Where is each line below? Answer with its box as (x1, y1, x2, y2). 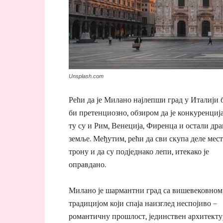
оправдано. (69, 160, 106, 169)
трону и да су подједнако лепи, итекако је (69, 147, 209, 156)
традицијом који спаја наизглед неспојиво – (69, 199, 217, 208)
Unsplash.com (69, 73, 104, 79)
